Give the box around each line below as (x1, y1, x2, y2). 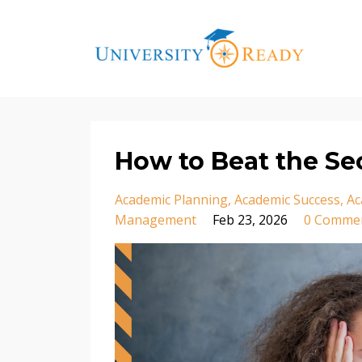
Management (115, 211, 196, 229)
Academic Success (234, 191, 340, 208)
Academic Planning (115, 191, 228, 208)
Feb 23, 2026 (213, 211, 288, 229)
